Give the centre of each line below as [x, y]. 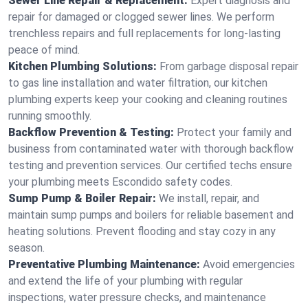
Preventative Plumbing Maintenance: [104, 264]
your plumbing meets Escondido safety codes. [120, 182]
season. [26, 248]
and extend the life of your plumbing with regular [125, 281]
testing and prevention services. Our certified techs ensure [150, 165]
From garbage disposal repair [229, 66]
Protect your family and [234, 132]
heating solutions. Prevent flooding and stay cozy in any [142, 231]
